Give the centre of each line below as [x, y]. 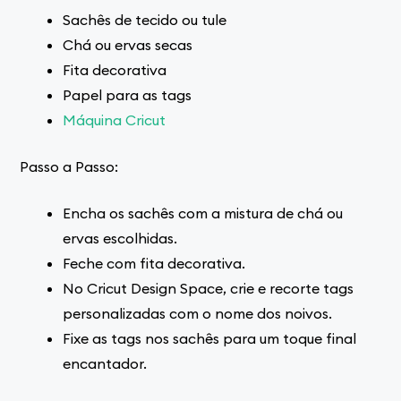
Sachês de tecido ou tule [145, 19]
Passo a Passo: [69, 166]
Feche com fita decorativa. [154, 263]
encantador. [105, 363]
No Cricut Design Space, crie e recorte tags [209, 288]
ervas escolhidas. [120, 238]
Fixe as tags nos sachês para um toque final [210, 338]
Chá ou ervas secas [128, 44]
